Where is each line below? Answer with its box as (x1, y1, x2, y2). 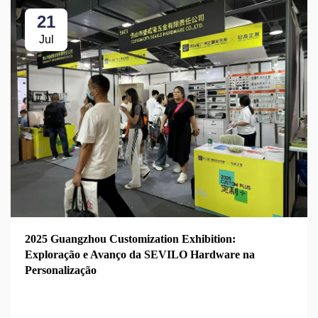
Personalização (25, 263, 97, 276)
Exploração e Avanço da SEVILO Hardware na (25, 248, 255, 261)
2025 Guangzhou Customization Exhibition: (25, 232, 236, 245)
